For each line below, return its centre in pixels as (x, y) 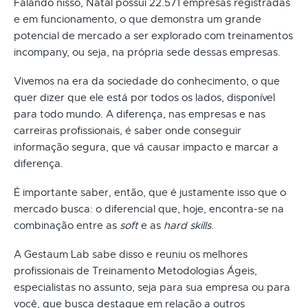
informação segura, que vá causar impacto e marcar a (146, 147)
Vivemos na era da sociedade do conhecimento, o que (147, 81)
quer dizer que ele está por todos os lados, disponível (144, 97)
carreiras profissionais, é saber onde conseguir (128, 130)
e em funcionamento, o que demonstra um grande (137, 19)
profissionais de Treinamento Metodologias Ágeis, (135, 271)
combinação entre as (67, 225)
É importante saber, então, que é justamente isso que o (150, 192)
